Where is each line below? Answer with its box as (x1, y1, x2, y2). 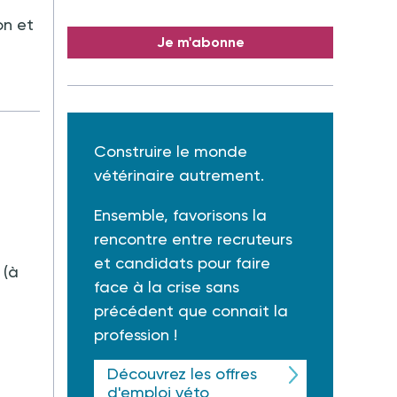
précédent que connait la (94, 301, 288, 320)
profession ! (94, 325, 177, 344)
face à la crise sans (94, 277, 239, 296)
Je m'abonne (156, 34, 245, 51)
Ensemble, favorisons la (94, 206, 267, 224)
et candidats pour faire (94, 253, 270, 272)
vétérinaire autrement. (94, 166, 264, 184)
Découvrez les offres (107, 364, 257, 383)
